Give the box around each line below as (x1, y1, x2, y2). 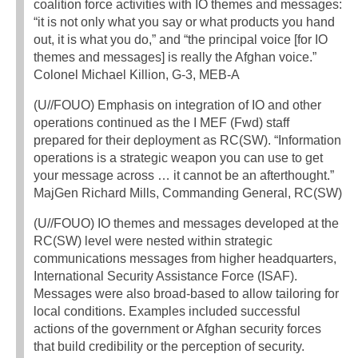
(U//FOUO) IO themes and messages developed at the (34, 217, 339, 231)
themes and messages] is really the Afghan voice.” (34, 50, 316, 65)
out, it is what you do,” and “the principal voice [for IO (34, 33, 328, 47)
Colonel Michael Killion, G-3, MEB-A (34, 68, 240, 82)
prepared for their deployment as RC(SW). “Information (34, 133, 341, 148)
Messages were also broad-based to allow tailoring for (34, 287, 339, 301)
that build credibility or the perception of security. (34, 340, 304, 354)
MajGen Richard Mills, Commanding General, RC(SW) (34, 186, 342, 201)
